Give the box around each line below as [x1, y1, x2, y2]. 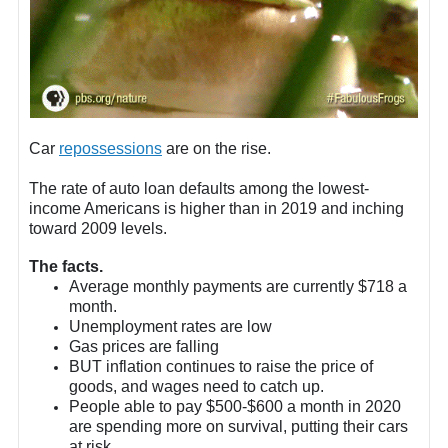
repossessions [59, 140, 162, 158]
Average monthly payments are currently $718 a [69, 278, 407, 296]
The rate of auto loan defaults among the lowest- [29, 180, 369, 198]
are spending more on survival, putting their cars [69, 418, 408, 436]
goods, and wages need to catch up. [69, 378, 328, 396]
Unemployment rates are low [69, 318, 272, 336]
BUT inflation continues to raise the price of [69, 358, 373, 376]
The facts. [29, 258, 103, 276]
